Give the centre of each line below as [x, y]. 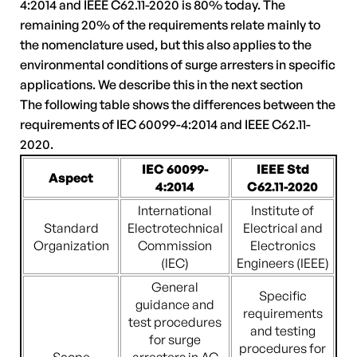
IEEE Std [282, 169]
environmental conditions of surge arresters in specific [178, 65]
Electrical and [282, 228]
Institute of [282, 210]
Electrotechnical [175, 228]
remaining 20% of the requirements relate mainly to [170, 25]
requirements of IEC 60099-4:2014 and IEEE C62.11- [165, 124]
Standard [71, 228]
